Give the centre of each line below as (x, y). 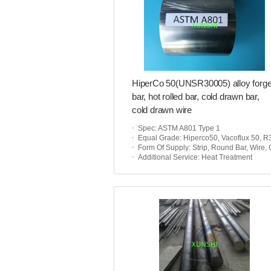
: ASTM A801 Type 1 (188, 128)
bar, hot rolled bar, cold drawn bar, (196, 96)
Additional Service (168, 157)
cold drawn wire (162, 110)
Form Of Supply (163, 148)
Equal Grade (159, 138)
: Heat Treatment (225, 157)
